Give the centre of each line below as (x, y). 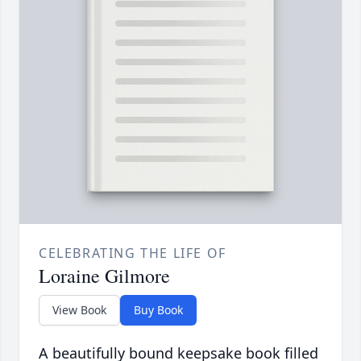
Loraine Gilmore (104, 276)
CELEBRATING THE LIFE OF (133, 253)
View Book (79, 310)
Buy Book (158, 310)
